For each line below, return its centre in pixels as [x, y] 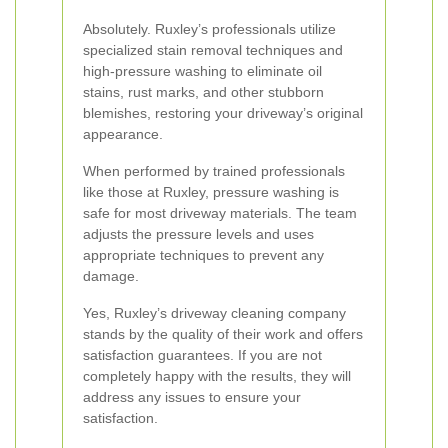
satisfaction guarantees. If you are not [202, 355]
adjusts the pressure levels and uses [198, 234]
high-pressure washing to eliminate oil [202, 71]
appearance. [123, 134]
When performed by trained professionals [214, 171]
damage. [111, 276]
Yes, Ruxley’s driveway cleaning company [214, 313]
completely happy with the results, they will [217, 376]
